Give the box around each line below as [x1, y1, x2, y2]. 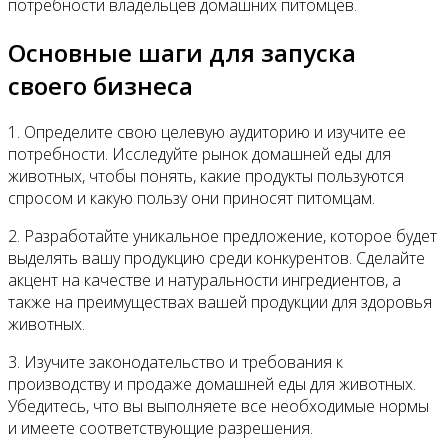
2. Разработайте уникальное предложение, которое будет [8, 225, 437, 248]
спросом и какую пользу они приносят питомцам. [8, 187, 375, 210]
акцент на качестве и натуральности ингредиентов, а [8, 269, 401, 292]
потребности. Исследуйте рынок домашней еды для [8, 143, 391, 166]
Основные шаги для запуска [8, 35, 356, 69]
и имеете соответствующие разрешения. [8, 417, 313, 440]
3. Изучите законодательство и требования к [8, 351, 343, 374]
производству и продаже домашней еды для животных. [8, 373, 416, 396]
